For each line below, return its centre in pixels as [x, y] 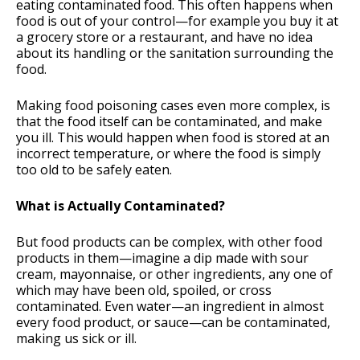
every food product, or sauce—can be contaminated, [173, 323]
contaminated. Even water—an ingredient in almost [170, 307]
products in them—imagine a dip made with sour [162, 258]
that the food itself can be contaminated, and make [169, 122]
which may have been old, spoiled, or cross [144, 290]
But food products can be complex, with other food [169, 242]
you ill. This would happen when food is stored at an [173, 138]
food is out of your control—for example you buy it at [177, 21]
